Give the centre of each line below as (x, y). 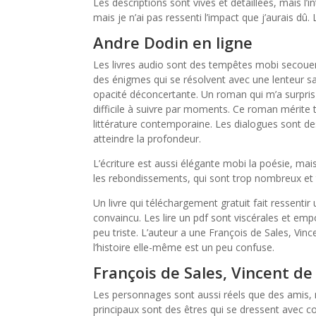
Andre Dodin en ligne (173, 42)
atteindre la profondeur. (147, 139)
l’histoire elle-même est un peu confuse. (184, 247)
